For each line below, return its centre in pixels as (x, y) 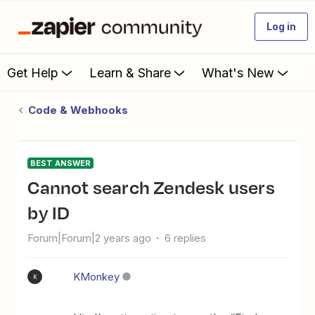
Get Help (33, 72)
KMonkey (97, 277)
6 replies (186, 238)
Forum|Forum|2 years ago (90, 238)
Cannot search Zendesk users (34, 187)
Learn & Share (130, 72)
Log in (281, 26)
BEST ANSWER (61, 163)
